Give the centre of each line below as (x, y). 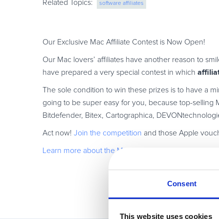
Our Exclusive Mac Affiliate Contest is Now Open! (124, 42)
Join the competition (108, 133)
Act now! (58, 133)
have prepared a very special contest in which (120, 72)
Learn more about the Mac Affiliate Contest (114, 151)
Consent (182, 184)
